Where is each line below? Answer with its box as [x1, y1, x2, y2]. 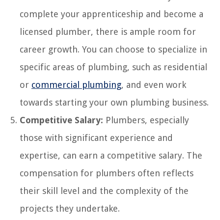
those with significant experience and [20, 132, 173, 143]
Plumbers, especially [103, 114, 189, 125]
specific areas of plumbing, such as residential [20, 61, 207, 72]
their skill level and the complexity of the [20, 185, 189, 196]
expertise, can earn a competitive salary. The [20, 150, 202, 161]
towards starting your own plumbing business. [20, 97, 209, 108]
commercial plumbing [31, 79, 121, 90]
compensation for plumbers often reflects [20, 167, 193, 178]
